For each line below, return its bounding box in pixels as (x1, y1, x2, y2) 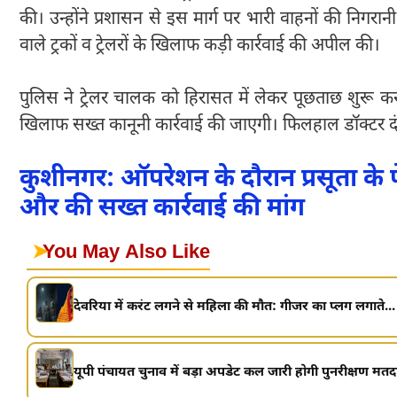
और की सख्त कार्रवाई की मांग (19, 192, 305, 225)
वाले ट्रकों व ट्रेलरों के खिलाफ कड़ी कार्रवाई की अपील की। (19, 34, 380, 58)
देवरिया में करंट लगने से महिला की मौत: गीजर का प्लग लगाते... (73, 298, 395, 315)
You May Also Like (43, 239, 210, 266)
